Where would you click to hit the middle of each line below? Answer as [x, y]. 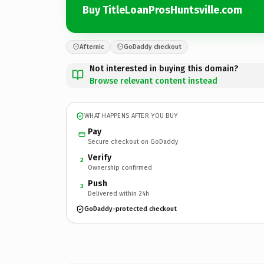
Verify [100, 157]
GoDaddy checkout [153, 47]
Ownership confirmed [120, 167]
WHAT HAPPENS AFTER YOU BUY [131, 116]
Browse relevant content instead [154, 81]
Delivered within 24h [118, 193]
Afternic [92, 47]
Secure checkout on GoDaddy [133, 141]
